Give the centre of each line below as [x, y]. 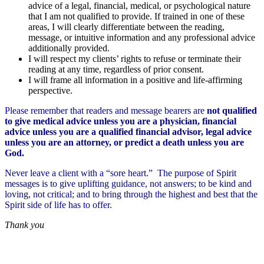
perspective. [50, 91]
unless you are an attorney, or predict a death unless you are [124, 143]
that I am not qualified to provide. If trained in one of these [136, 16]
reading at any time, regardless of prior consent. [116, 70]
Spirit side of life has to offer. [58, 205]
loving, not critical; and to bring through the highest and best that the [131, 194]
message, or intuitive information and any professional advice [142, 38]
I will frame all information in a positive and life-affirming [135, 80]
